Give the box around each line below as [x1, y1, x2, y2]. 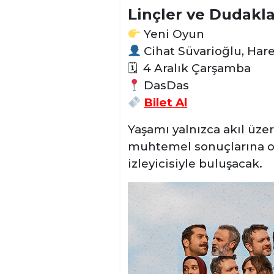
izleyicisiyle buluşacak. [128, 157, 262, 171]
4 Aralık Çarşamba [137, 61, 251, 75]
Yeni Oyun [141, 27, 205, 41]
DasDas [141, 78, 190, 92]
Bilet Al [144, 95, 188, 109]
